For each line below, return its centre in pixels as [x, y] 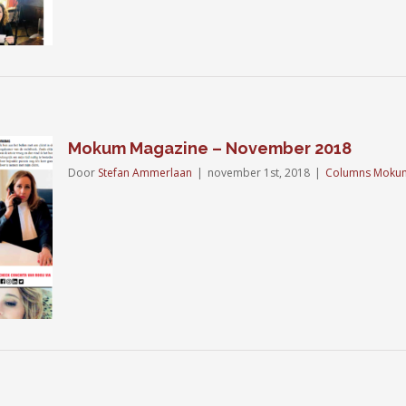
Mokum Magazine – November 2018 [210, 148]
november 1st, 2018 [259, 173]
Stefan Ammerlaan [145, 173]
